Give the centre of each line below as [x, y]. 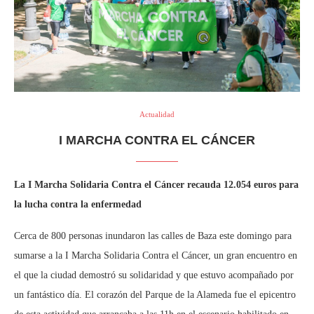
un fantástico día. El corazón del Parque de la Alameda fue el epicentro [155, 295]
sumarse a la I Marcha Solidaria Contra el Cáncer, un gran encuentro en [156, 255]
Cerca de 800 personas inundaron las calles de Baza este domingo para [153, 236]
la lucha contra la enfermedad [78, 204]
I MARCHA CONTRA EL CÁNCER [157, 140]
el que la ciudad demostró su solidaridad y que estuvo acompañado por [154, 275]
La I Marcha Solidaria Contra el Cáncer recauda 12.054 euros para [156, 185]
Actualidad [157, 114]
